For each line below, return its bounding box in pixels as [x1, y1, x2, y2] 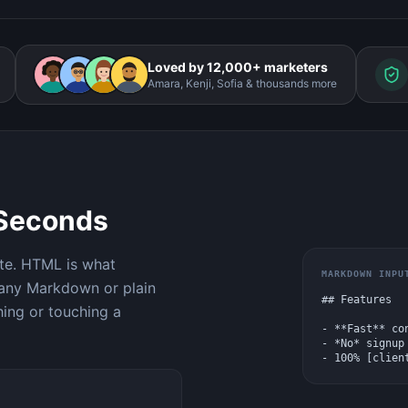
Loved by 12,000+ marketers [148, 59, 328, 75]
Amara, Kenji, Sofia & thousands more [148, 76, 337, 90]
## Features [321, 292, 392, 306]
